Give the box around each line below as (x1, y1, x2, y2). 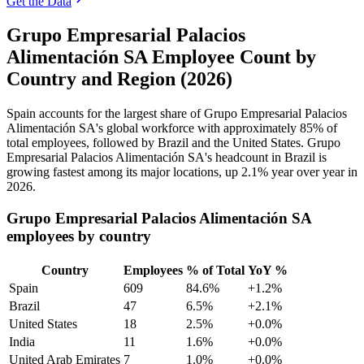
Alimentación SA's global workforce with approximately (6, 121, 300, 136)
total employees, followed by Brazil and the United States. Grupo (6, 136, 340, 150)
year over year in (268, 165, 357, 180)
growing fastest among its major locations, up (6, 165, 241, 180)
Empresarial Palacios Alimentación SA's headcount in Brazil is (6, 150, 327, 165)
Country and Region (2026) (6, 68, 232, 90)
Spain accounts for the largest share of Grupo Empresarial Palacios (6, 106, 347, 121)
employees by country (6, 227, 151, 245)
